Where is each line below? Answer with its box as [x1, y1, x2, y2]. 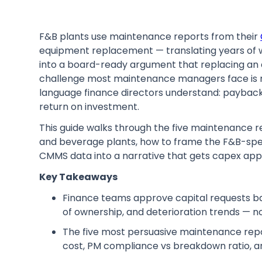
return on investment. [39, 100, 140, 114]
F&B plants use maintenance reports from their [39, 30, 261, 44]
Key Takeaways [39, 170, 118, 184]
